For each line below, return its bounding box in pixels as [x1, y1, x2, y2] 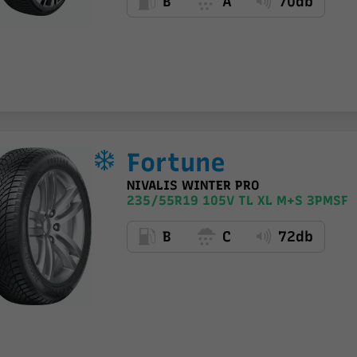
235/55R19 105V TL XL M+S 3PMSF [126, 193, 348, 209]
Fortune [126, 147, 226, 178]
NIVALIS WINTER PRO [126, 178, 259, 194]
